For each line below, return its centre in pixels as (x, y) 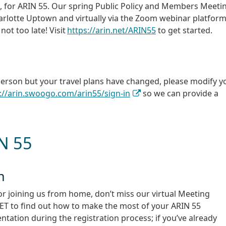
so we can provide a (180, 94)
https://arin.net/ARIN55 (111, 31)
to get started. (184, 31)
